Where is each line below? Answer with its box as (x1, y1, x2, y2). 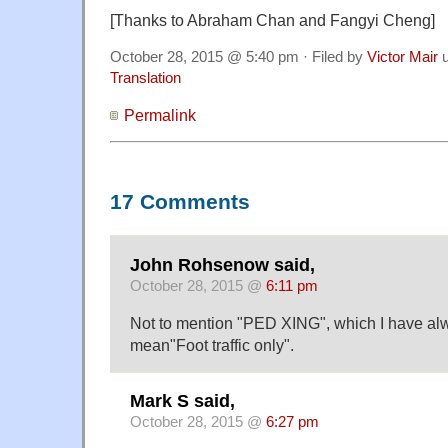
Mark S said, (130, 391, 235, 412)
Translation (110, 70, 181, 87)
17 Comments (110, 189, 250, 214)
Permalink (124, 106, 196, 125)
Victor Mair (367, 49, 438, 66)
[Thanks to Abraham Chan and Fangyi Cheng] (110, 11, 435, 30)
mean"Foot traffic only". (130, 335, 294, 354)
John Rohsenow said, (130, 254, 315, 275)
